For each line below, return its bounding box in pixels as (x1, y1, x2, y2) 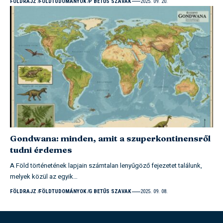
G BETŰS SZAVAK (88, 188, 131, 195)
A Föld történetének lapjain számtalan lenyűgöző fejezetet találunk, (10, 161, 202, 171)
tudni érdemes (10, 144, 72, 155)
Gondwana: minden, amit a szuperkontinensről (10, 133, 211, 144)
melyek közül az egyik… (10, 172, 78, 182)
